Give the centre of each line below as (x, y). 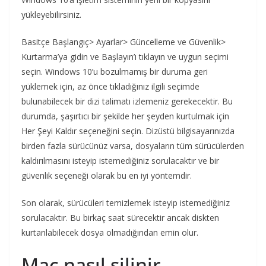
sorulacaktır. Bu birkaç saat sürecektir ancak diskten (120, 217)
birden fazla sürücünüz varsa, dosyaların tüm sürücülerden (133, 145)
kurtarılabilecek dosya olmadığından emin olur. (110, 232)
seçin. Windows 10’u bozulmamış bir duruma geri (115, 71)
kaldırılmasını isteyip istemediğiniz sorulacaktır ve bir (120, 160)
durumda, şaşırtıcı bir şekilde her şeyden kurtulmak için (125, 116)
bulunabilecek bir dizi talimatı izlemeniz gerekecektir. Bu (127, 101)
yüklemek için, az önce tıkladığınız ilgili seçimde (110, 86)
